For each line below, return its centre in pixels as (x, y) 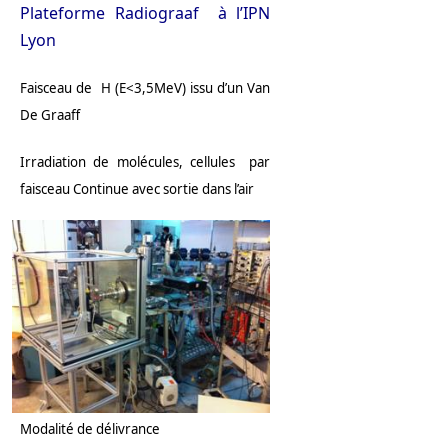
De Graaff (50, 115)
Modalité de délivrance (90, 429)
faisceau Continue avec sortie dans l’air (137, 189)
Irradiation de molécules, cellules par (145, 162)
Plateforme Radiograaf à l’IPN (145, 13)
